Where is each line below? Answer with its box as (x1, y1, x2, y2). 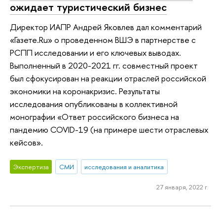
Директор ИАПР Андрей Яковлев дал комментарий (10, 21, 202, 33)
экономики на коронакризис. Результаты (10, 85, 160, 97)
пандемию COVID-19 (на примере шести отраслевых (10, 123, 208, 135)
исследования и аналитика (84, 162, 164, 172)
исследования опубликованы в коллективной (10, 98, 178, 110)
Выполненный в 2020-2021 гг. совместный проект (10, 59, 198, 71)
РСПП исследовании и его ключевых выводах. (10, 46, 181, 58)
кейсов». (10, 136, 43, 148)
